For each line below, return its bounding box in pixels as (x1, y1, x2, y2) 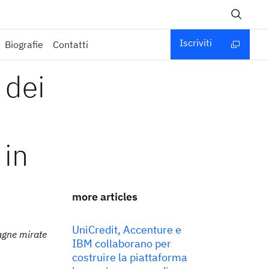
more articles (72, 190, 138, 204)
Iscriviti (180, 37, 212, 49)
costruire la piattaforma (72, 250, 187, 264)
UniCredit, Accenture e (72, 223, 181, 237)
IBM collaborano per (72, 237, 171, 250)
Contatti (53, 38, 89, 50)
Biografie (5, 38, 44, 50)
